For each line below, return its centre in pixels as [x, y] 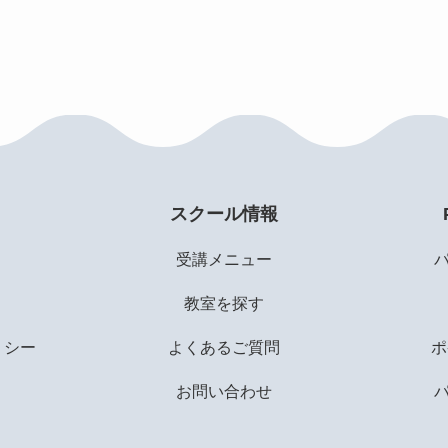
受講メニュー [223, 259]
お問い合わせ [223, 391]
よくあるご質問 [223, 347]
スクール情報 [223, 213]
